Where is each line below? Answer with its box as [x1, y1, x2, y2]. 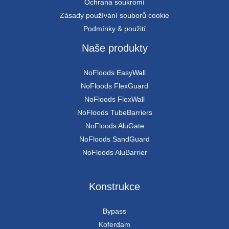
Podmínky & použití [83, 25, 146, 33]
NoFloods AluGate [85, 122, 144, 130]
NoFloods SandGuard [79, 135, 150, 144]
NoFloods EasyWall [83, 68, 146, 77]
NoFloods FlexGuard [81, 82, 148, 90]
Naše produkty [81, 42, 148, 54]
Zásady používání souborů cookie [60, 11, 169, 20]
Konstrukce [89, 181, 140, 193]
